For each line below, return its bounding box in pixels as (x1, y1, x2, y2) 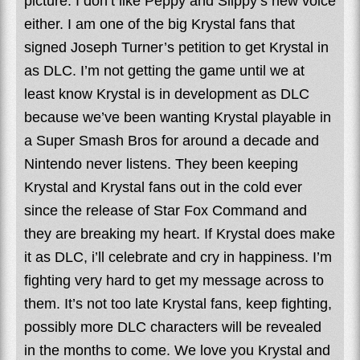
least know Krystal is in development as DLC (24, 85, 309, 102)
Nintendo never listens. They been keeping (24, 155, 298, 172)
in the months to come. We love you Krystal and (24, 342, 330, 358)
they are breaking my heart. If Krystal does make (24, 225, 335, 242)
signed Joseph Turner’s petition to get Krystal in (24, 39, 329, 55)
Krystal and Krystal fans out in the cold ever (24, 178, 302, 195)
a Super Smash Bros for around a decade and (24, 132, 319, 149)
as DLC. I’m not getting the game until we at (24, 62, 305, 79)
